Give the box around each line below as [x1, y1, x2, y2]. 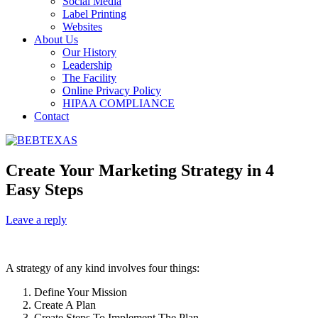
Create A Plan [34, 298, 96, 311]
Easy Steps [6, 180, 83, 199]
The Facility [62, 72, 116, 84]
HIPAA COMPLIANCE [62, 97, 175, 109]
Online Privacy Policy [62, 84, 161, 97]
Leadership [62, 59, 112, 71]
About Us [34, 33, 78, 45]
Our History [62, 46, 116, 58]
